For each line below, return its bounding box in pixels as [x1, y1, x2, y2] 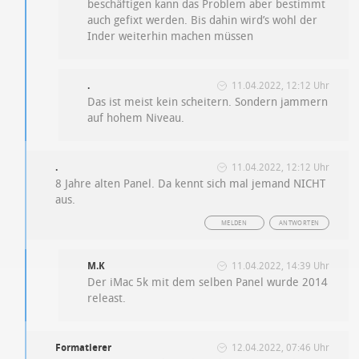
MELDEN [220, 220, 248, 228]
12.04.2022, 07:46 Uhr [231, 342, 329, 354]
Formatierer [55, 342, 112, 354]
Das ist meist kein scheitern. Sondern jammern [87, 95, 329, 110]
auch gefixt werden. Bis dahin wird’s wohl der [87, 14, 318, 28]
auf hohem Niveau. [87, 111, 185, 126]
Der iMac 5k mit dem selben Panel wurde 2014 [87, 276, 329, 290]
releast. [87, 292, 127, 306]
